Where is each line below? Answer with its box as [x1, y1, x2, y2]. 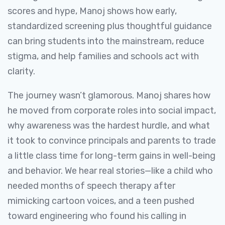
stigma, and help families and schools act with [8, 51, 199, 62]
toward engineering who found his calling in [8, 210, 186, 221]
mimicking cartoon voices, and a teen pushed [8, 195, 194, 206]
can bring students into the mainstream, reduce [8, 36, 204, 47]
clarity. [8, 66, 35, 77]
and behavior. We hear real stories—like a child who [8, 165, 213, 176]
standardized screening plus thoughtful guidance [8, 21, 212, 32]
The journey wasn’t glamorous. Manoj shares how [8, 90, 210, 101]
